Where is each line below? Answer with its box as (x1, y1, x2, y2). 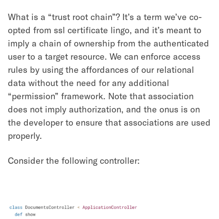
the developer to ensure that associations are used (8, 117, 211, 128)
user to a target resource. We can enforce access (8, 51, 200, 62)
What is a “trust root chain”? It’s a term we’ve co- (8, 11, 202, 22)
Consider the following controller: (8, 155, 140, 166)
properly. (8, 130, 42, 141)
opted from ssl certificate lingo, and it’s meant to (8, 24, 201, 35)
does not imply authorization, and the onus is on (8, 104, 200, 114)
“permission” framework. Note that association (8, 90, 194, 101)
